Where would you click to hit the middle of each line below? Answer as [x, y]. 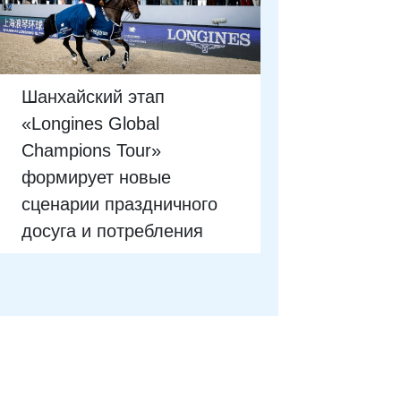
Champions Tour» [92, 150]
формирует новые [97, 177]
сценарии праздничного [120, 204]
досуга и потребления [113, 230]
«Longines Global [91, 123]
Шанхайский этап [94, 96]
